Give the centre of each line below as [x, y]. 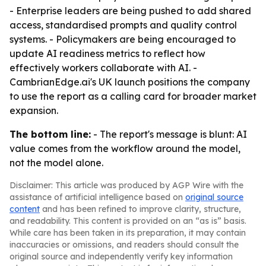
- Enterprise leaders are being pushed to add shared [130, 11]
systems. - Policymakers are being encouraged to [123, 39]
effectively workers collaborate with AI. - [103, 68]
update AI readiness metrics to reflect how [107, 53]
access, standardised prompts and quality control [123, 25]
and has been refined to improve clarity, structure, [140, 209]
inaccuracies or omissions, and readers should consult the [124, 245]
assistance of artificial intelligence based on [97, 197]
